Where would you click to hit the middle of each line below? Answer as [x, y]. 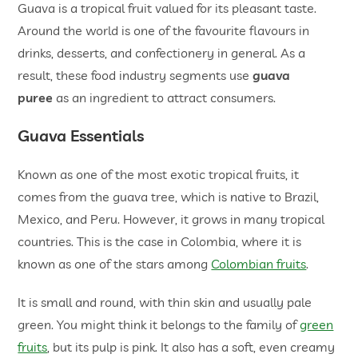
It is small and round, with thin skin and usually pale [165, 302]
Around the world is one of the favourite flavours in [164, 30]
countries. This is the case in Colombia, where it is [160, 241]
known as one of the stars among [115, 264]
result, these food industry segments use [135, 75]
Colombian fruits [259, 264]
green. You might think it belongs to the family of [159, 324]
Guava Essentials [81, 135]
